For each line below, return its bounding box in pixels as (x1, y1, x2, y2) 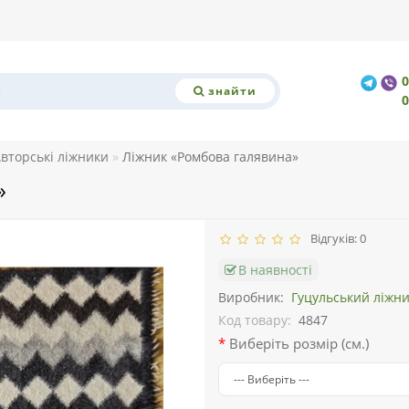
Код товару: (218, 311, 291, 330)
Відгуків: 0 (305, 230, 366, 247)
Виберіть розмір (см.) (229, 334, 369, 353)
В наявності (238, 261, 312, 279)
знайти (207, 82, 257, 99)
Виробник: (218, 288, 284, 307)
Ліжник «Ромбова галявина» (122, 148, 299, 166)
